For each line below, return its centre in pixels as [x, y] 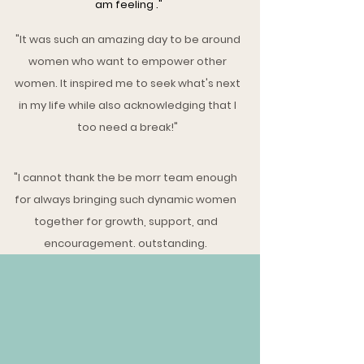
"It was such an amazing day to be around [128, 39]
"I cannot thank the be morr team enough [126, 178]
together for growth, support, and [126, 221]
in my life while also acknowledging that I [128, 105]
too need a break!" [128, 127]
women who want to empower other [128, 61]
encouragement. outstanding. [126, 243]
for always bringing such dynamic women [126, 199]
